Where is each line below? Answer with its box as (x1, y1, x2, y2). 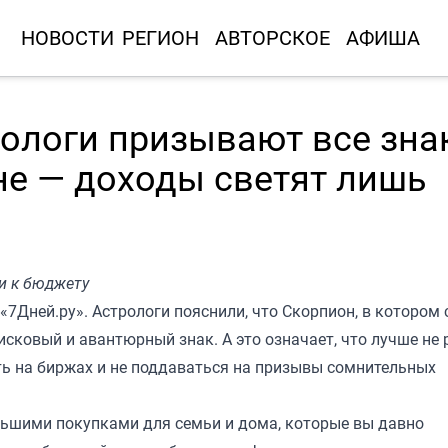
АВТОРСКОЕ (214, 24, 330, 51)
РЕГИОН (121, 24, 199, 51)
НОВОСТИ (20, 24, 114, 51)
